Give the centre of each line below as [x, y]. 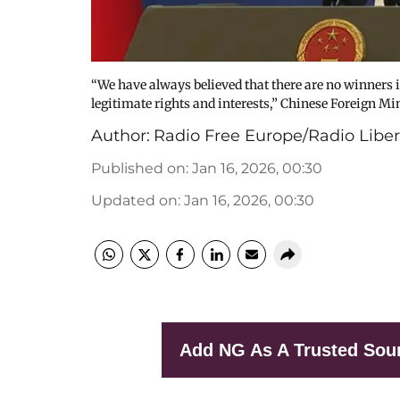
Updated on [134, 200]
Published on [138, 168]
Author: [121, 136]
